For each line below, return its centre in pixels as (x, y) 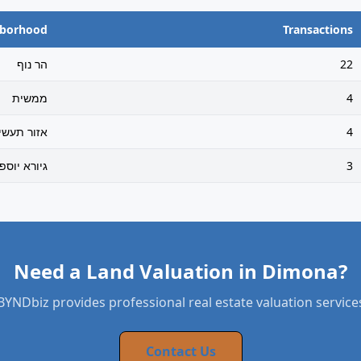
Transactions (318, 29)
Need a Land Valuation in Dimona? (180, 271)
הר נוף (33, 64)
